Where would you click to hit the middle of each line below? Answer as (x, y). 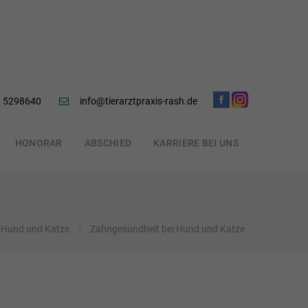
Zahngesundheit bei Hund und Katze (167, 229)
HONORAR (38, 143)
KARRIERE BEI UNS (196, 143)
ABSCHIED (108, 143)
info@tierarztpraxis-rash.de (139, 102)
